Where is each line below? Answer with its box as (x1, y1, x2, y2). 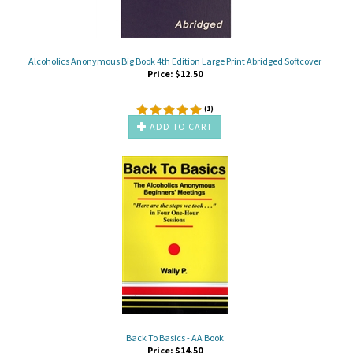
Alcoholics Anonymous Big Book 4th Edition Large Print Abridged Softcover (28, 54, 321, 67)
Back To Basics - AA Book (126, 331, 224, 344)
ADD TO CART (147, 120, 214, 132)
